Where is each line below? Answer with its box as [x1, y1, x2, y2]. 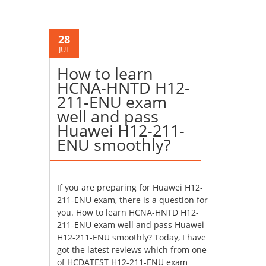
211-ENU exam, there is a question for [57, 194, 208, 205]
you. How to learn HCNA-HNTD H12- [57, 206, 199, 218]
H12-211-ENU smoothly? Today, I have [57, 231, 207, 243]
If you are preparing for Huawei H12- [57, 181, 204, 193]
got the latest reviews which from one [57, 243, 207, 255]
